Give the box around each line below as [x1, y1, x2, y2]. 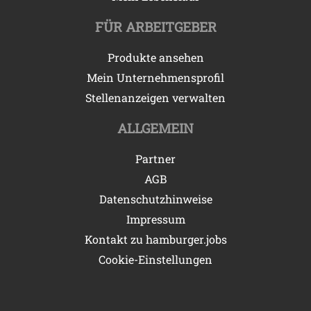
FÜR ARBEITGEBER [94, 17, 217, 35]
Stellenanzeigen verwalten [85, 90, 226, 105]
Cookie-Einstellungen [99, 251, 212, 267]
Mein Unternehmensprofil [87, 69, 224, 85]
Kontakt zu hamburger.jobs [84, 231, 227, 246]
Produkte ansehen [107, 49, 204, 65]
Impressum [126, 211, 185, 226]
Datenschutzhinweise [99, 191, 212, 206]
